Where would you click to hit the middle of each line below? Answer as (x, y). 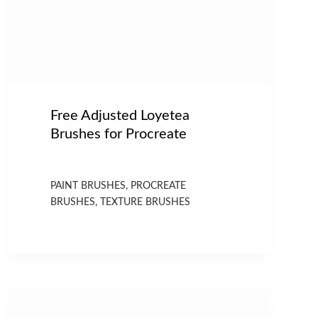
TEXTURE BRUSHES (145, 202)
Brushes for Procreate (118, 134)
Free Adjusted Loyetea (120, 115)
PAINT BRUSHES (88, 186)
